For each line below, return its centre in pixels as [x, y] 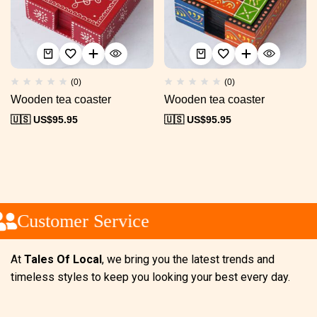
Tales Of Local [63, 259]
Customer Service [76, 221]
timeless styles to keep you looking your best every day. [152, 277]
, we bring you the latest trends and [188, 259]
